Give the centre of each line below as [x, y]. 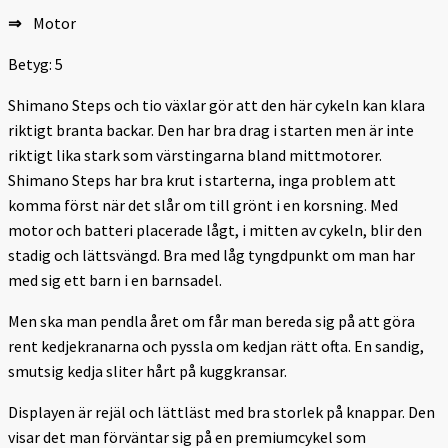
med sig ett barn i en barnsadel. [115, 279]
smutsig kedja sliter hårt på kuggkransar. [147, 370]
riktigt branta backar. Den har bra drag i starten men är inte [211, 129]
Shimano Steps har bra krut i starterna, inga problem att [202, 179]
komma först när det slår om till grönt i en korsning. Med [203, 204]
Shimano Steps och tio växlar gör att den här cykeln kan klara [216, 104]
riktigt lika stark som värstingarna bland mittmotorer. [195, 154]
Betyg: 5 [35, 63]
